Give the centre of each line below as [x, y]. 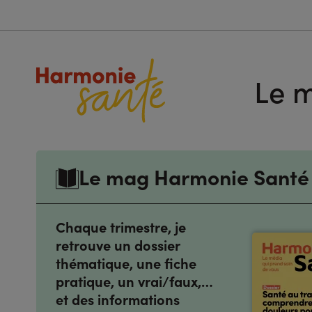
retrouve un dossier [118, 245]
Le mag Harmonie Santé [194, 176]
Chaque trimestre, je [121, 227]
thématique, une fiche [126, 263]
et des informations [118, 299]
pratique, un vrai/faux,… [134, 281]
